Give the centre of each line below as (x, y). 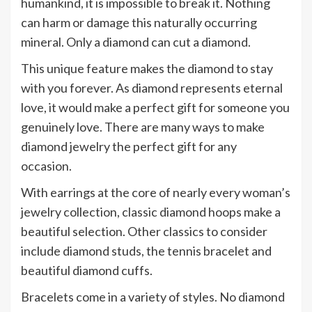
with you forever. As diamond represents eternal (152, 88)
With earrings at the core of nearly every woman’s (156, 192)
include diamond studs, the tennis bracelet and (146, 251)
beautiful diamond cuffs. (87, 270)
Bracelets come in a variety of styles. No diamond (153, 297)
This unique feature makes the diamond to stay (147, 68)
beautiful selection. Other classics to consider (144, 231)
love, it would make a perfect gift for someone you (155, 107)
